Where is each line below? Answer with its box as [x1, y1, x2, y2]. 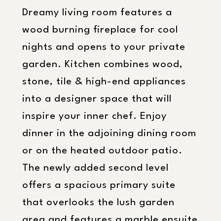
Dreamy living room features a [22, 8, 172, 18]
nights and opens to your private [22, 42, 185, 52]
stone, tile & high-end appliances [22, 77, 186, 87]
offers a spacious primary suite [22, 181, 176, 190]
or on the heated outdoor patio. [22, 146, 183, 156]
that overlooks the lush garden [22, 198, 175, 208]
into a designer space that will [22, 94, 172, 104]
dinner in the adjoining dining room [22, 129, 196, 139]
